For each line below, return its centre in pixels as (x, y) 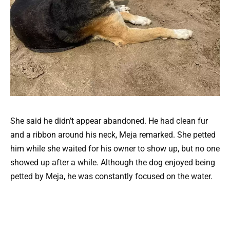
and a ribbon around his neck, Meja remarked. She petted (113, 135)
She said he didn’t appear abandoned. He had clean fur (109, 121)
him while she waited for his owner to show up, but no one (115, 149)
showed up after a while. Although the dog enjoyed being (113, 163)
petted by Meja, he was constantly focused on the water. (111, 177)
